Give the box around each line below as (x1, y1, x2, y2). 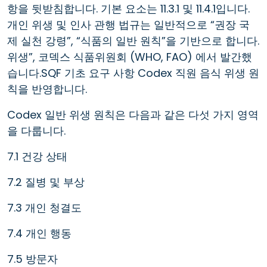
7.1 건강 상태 (7, 148, 67, 164)
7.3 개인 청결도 (7, 200, 82, 215)
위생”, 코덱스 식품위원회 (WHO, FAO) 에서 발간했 (7, 49, 252, 64)
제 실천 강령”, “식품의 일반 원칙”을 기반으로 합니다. (7, 33, 259, 48)
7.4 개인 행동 (7, 225, 72, 241)
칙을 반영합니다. (7, 81, 87, 97)
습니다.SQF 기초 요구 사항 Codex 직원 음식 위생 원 (7, 65, 259, 80)
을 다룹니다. (7, 123, 66, 138)
